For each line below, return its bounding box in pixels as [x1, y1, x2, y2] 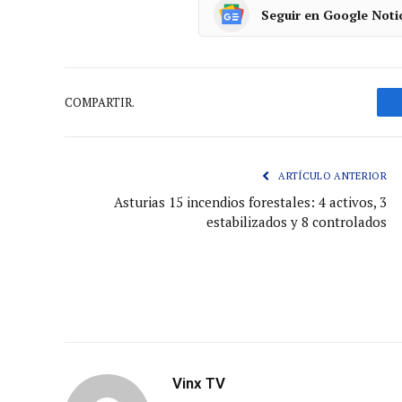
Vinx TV [172, 374, 225, 393]
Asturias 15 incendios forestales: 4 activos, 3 [114, 193, 387, 212]
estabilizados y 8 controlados [206, 213, 387, 232]
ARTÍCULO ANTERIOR [275, 170, 387, 183]
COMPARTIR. [65, 93, 135, 110]
